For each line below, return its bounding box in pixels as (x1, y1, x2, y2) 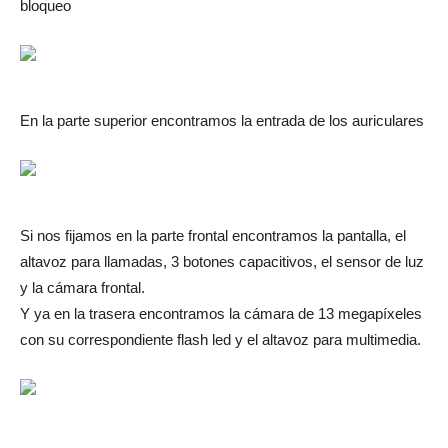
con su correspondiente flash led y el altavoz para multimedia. (20, 330, 421, 348)
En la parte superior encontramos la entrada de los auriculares (20, 111, 428, 129)
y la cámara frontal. (20, 278, 145, 296)
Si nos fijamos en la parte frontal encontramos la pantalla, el (20, 226, 406, 244)
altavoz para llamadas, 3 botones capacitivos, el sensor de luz (20, 252, 424, 270)
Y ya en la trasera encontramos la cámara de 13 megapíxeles (20, 304, 422, 322)
